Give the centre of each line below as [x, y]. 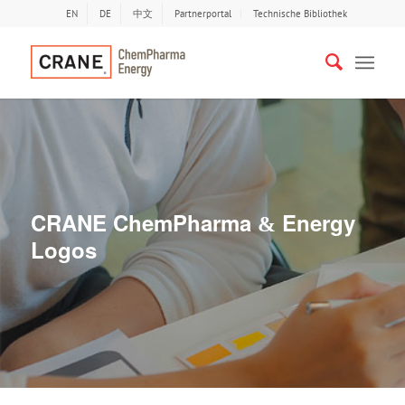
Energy [316, 222]
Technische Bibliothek [301, 14]
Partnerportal [203, 14]
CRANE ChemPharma [144, 222]
